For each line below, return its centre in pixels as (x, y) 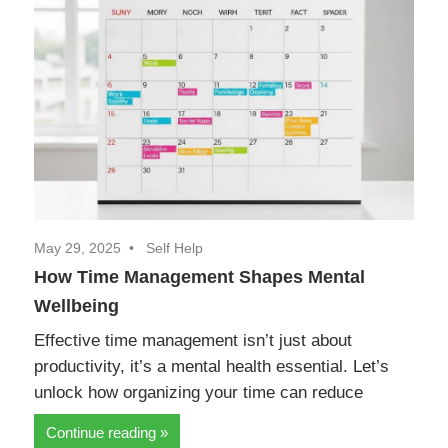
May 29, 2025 (77, 247)
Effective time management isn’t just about (193, 340)
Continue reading (101, 433)
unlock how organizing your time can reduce (198, 392)
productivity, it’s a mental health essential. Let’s (211, 366)
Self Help (174, 247)
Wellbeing (76, 305)
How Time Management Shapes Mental (199, 276)
